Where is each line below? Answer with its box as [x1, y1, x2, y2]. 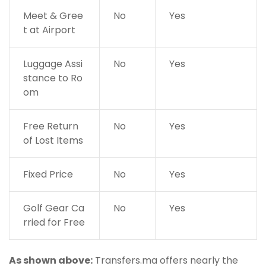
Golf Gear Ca [23, 201, 84, 216]
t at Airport [23, 23, 75, 37]
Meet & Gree [23, 9, 83, 23]
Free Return [23, 119, 78, 134]
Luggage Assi [23, 57, 83, 71]
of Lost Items [23, 134, 83, 148]
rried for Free [23, 216, 85, 230]
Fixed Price [23, 167, 73, 182]
